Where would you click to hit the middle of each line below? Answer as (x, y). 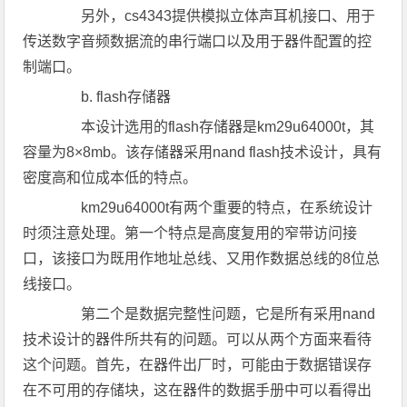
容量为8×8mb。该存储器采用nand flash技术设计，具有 (203, 152)
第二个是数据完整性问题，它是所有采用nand (214, 314)
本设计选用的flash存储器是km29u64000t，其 (213, 127)
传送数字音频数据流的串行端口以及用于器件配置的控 (198, 41)
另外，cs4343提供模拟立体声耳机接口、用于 (214, 16)
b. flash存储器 (112, 97)
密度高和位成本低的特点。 (110, 178)
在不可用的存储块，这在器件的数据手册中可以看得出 (198, 390)
